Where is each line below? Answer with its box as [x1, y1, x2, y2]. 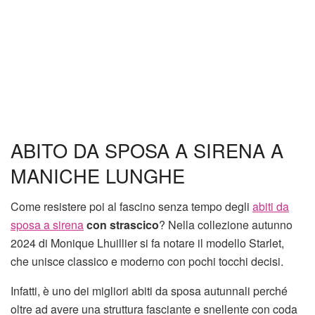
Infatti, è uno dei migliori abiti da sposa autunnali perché [11, 283, 288, 300]
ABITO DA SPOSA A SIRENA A [11, 136, 283, 164]
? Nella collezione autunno [159, 217, 292, 233]
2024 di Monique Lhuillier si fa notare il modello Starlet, [11, 235, 284, 252]
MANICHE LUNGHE [11, 161, 185, 189]
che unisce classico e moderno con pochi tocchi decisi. [11, 253, 283, 270]
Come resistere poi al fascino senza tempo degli [11, 198, 252, 215]
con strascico [86, 217, 159, 233]
